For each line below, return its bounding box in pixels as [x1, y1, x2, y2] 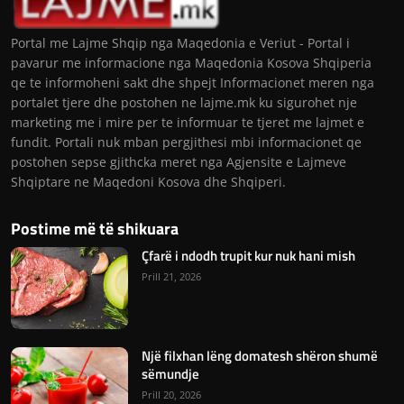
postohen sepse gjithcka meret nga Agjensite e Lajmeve [11, 152, 346, 170]
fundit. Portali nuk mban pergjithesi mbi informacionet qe [11, 133, 362, 151]
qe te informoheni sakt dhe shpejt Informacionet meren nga [11, 73, 374, 91]
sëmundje [142, 363, 199, 384]
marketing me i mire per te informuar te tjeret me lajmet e [11, 113, 364, 131]
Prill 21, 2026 [142, 269, 201, 283]
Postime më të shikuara [11, 216, 179, 241]
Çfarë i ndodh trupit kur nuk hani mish [142, 244, 355, 266]
